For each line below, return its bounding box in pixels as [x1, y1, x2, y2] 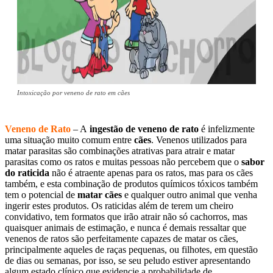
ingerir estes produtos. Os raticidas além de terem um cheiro [5, 200, 233, 211]
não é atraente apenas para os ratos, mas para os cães [49, 168, 253, 179]
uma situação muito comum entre [5, 135, 134, 146]
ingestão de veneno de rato [87, 124, 199, 135]
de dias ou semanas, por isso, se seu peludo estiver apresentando [5, 255, 250, 266]
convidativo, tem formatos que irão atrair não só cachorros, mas [5, 211, 247, 222]
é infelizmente [199, 124, 255, 135]
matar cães [77, 190, 122, 200]
